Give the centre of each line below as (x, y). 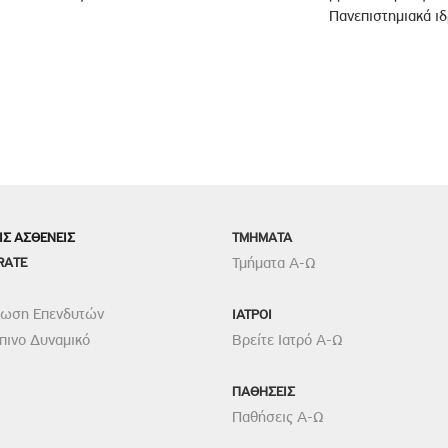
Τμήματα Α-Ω (274, 262)
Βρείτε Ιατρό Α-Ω (288, 339)
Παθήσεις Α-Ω (278, 416)
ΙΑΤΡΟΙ (252, 313)
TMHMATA (262, 236)
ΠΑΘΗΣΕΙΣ (264, 390)
